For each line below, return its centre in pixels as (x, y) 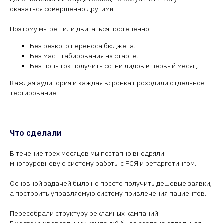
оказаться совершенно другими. (62, 9)
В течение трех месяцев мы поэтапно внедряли (87, 153)
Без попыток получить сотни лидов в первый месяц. (114, 66)
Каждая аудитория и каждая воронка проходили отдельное (107, 83)
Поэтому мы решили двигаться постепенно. (80, 29)
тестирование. (34, 93)
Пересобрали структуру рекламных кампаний (84, 213)
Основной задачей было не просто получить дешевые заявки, (111, 183)
